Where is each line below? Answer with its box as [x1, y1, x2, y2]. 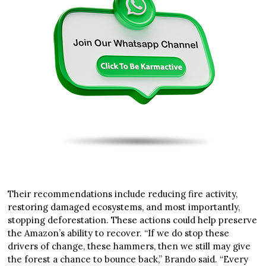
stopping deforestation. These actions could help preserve [8, 214, 258, 226]
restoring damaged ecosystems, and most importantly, [8, 201, 240, 213]
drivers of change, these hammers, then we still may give [8, 240, 251, 252]
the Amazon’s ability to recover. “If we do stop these [8, 227, 230, 239]
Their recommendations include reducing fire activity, [8, 188, 238, 200]
